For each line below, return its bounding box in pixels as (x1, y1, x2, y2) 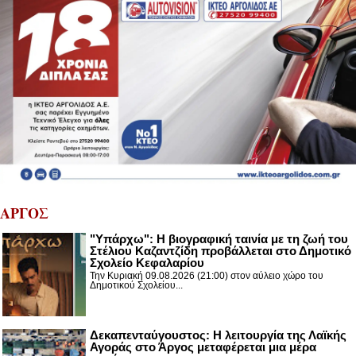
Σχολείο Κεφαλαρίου (90, 256, 204, 270)
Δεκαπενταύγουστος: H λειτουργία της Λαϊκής (90, 328, 346, 342)
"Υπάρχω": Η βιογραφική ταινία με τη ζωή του (90, 232, 348, 246)
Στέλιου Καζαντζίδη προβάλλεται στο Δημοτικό (90, 244, 351, 258)
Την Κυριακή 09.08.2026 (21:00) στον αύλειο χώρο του (90, 270, 323, 282)
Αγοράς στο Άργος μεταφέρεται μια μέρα (90, 340, 316, 354)
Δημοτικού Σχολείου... (90, 280, 183, 292)
